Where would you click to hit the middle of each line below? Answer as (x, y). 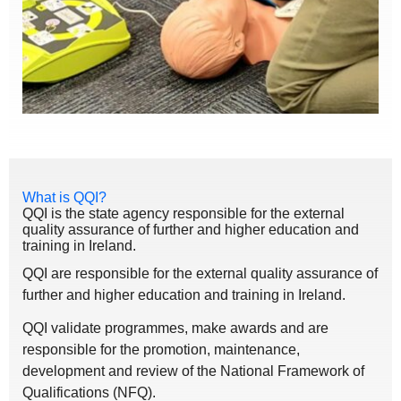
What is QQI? (64, 197)
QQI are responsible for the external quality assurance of (200, 273)
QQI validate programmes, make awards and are (175, 328)
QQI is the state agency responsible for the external (183, 213)
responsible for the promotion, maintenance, (161, 349)
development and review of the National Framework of (193, 371)
